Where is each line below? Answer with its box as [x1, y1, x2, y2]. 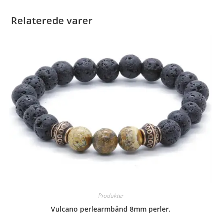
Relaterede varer [11, 14, 93, 28]
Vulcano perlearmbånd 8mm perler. [50, 204, 171, 214]
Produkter [98, 191, 123, 200]
